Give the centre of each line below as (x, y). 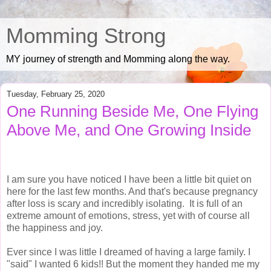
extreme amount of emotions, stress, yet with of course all (128, 215)
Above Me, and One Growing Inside (129, 130)
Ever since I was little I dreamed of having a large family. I (129, 252)
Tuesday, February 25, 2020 (56, 94)
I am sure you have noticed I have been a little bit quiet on (129, 179)
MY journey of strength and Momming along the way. (118, 59)
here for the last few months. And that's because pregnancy (132, 191)
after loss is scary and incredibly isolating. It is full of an (125, 203)
